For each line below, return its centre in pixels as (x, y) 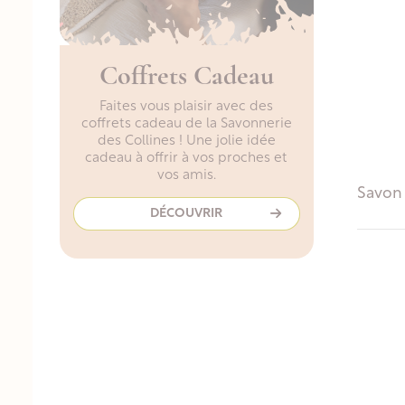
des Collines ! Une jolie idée (186, 141)
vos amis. (186, 175)
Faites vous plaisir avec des (187, 107)
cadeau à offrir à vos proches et (187, 158)
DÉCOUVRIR (187, 213)
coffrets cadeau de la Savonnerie (186, 124)
